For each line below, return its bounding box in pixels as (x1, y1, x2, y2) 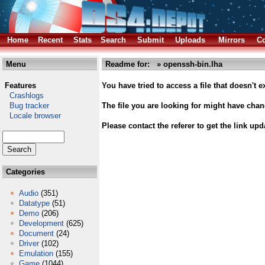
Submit (137, 35, 164, 44)
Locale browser (2, 111, 61, 120)
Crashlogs (2, 91, 44, 100)
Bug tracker (2, 101, 49, 110)
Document (19, 229, 54, 238)
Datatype (19, 199, 50, 208)
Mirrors (218, 35, 245, 44)
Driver (19, 239, 39, 248)
